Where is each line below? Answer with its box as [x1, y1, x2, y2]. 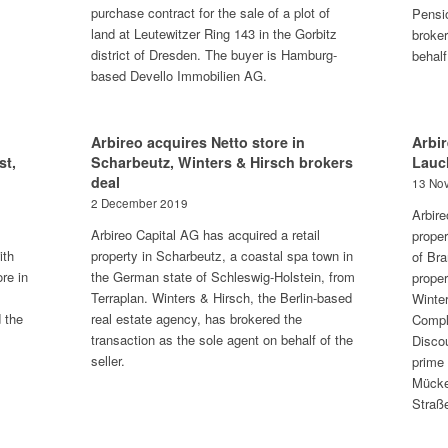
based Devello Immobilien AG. [90, 66, 267, 85]
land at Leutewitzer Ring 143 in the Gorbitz [90, 24, 337, 43]
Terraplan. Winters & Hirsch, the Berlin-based [90, 288, 352, 307]
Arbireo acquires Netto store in [90, 132, 305, 152]
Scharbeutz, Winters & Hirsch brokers [90, 152, 353, 172]
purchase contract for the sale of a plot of [90, 3, 330, 22]
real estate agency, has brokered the [90, 309, 302, 328]
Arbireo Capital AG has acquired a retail [90, 225, 320, 244]
